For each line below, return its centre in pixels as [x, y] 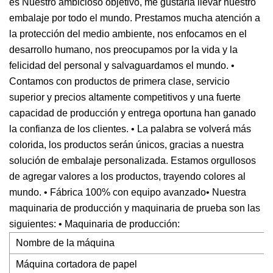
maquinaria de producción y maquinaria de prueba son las [135, 208]
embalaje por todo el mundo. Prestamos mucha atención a [135, 18]
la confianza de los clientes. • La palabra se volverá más [130, 129]
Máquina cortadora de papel [76, 264]
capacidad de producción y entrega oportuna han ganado [133, 113]
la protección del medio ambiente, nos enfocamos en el [128, 34]
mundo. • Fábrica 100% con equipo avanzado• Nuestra [128, 192]
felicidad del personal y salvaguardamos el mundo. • [122, 66]
